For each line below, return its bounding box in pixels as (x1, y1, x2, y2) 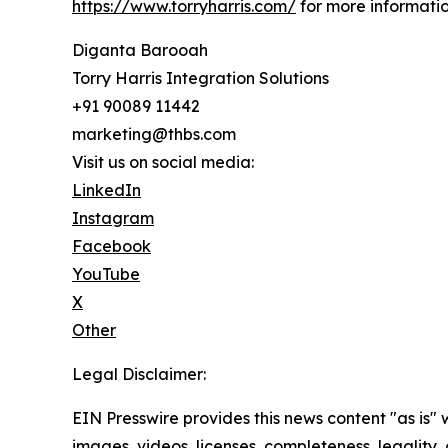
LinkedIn (72, 180, 141, 201)
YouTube (72, 264, 140, 285)
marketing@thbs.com (72, 124, 236, 145)
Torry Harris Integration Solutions (72, 68, 329, 89)
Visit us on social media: (72, 152, 254, 173)
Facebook (72, 236, 151, 257)
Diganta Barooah (72, 40, 208, 61)
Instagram (72, 208, 154, 229)
